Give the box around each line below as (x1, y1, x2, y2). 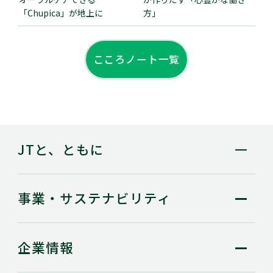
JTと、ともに (17, 139, 105, 158)
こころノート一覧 (93, 52, 180, 67)
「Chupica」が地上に (18, 7, 103, 19)
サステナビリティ (59, 188, 172, 208)
